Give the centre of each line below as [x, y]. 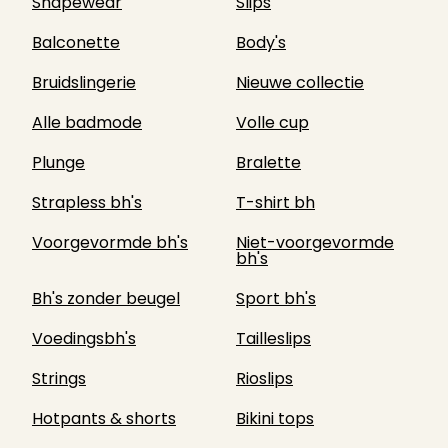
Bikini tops [275, 418]
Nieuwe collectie [300, 82]
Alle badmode [87, 122]
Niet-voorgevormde [315, 242]
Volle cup [272, 122]
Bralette [268, 162]
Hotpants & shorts [104, 418]
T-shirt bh [275, 202]
